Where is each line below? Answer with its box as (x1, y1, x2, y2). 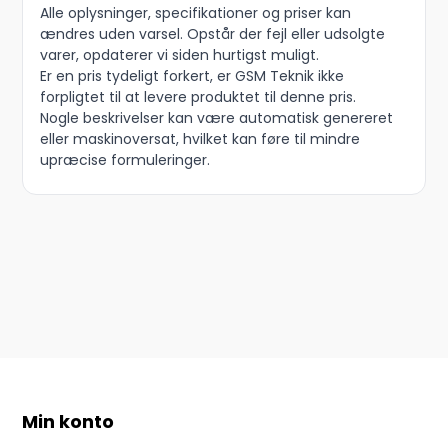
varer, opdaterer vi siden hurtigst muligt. (40, 44, 320, 65)
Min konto (22, 408, 115, 434)
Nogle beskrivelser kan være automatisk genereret (40, 107, 394, 128)
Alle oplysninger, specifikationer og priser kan (40, 2, 352, 23)
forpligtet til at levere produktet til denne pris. (40, 86, 357, 107)
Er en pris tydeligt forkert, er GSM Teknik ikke (40, 65, 345, 86)
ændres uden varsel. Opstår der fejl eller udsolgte (40, 23, 386, 44)
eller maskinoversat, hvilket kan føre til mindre (40, 128, 361, 149)
